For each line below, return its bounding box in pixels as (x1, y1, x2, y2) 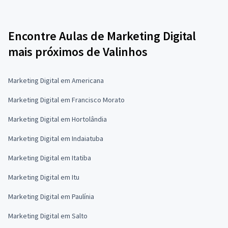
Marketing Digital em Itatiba (8, 153, 91, 162)
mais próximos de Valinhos (8, 44, 148, 60)
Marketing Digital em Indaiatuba (8, 134, 103, 143)
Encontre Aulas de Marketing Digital (8, 28, 196, 44)
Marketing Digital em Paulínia (8, 192, 94, 201)
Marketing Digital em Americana (8, 76, 104, 85)
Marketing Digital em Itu (8, 173, 79, 182)
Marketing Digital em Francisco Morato (8, 95, 125, 104)
